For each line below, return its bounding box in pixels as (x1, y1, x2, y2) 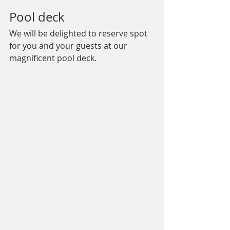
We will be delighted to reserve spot (9, 28, 149, 40)
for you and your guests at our (9, 40, 129, 52)
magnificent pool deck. (9, 52, 97, 64)
